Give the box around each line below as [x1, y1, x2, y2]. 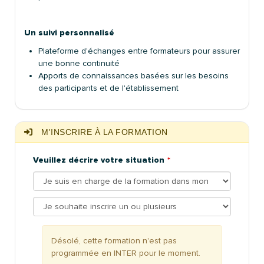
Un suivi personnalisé [24, 27, 114, 38]
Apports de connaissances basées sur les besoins [38, 70, 229, 81]
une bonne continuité [38, 58, 120, 68]
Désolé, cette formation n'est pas [51, 235, 177, 246]
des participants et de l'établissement [38, 82, 179, 93]
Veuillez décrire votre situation [33, 154, 164, 165]
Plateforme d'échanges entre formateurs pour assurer [38, 45, 240, 56]
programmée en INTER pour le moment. [51, 247, 200, 258]
